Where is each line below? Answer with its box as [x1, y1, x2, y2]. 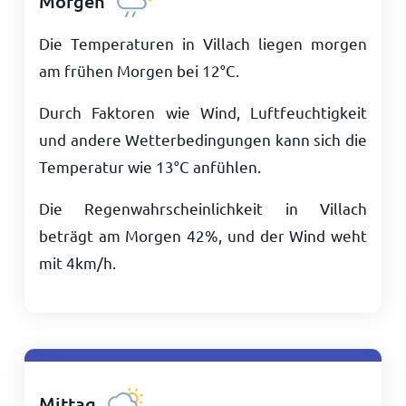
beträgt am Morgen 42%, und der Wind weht [38, 226, 368, 245]
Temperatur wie [38, 157, 156, 176]
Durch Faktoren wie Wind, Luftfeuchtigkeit [38, 102, 368, 121]
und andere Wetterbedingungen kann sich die [38, 130, 368, 149]
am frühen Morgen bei [38, 61, 202, 80]
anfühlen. [188, 157, 261, 176]
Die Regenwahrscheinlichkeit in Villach [38, 198, 368, 217]
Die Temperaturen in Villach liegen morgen [38, 34, 368, 53]
